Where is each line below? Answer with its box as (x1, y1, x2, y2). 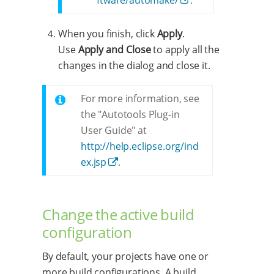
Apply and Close (78, 42, 151, 56)
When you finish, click (58, 26, 157, 40)
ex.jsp (81, 155, 107, 169)
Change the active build (42, 204, 194, 224)
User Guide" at (81, 123, 147, 137)
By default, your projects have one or (42, 249, 209, 263)
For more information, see (81, 91, 199, 105)
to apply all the (150, 42, 220, 56)
